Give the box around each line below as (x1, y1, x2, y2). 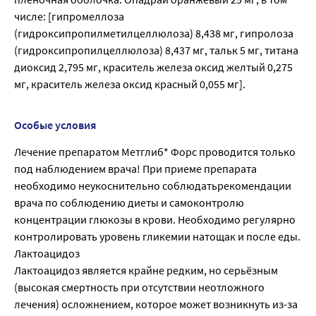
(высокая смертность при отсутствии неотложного (14, 280, 265, 295)
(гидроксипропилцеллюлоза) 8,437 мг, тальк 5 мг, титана (14, 43, 298, 58)
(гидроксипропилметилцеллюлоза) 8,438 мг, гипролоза (14, 26, 293, 41)
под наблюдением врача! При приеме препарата (14, 162, 257, 176)
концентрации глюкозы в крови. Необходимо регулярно (14, 212, 296, 227)
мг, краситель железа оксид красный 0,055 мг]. (14, 77, 245, 92)
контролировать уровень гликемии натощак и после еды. (14, 229, 300, 244)
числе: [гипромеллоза (14, 9, 124, 24)
